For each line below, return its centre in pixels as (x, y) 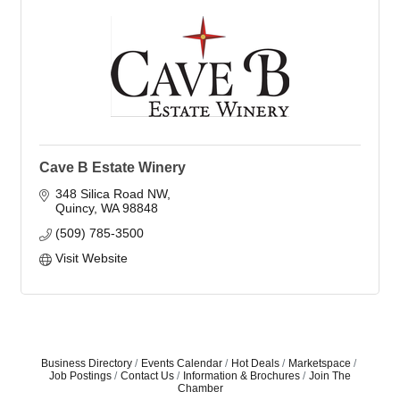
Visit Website (91, 258)
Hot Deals (255, 363)
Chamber (200, 388)
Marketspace (319, 363)
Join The (330, 376)
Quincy (74, 208)
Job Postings (80, 376)
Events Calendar (181, 363)
